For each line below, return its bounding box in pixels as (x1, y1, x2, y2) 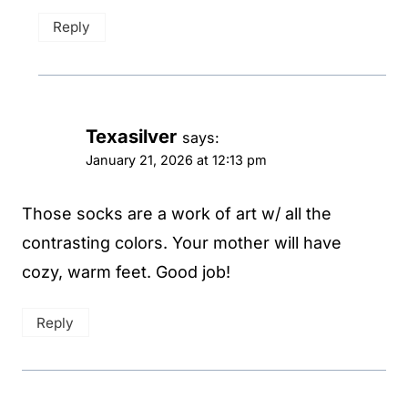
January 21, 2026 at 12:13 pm (86, 152, 267, 168)
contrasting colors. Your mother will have (22, 232, 342, 252)
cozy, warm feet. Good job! (22, 261, 230, 281)
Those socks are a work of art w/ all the (22, 203, 331, 223)
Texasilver (86, 125, 177, 148)
